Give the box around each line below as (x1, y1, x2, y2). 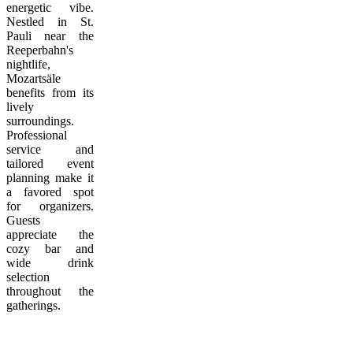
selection (6, 270, 50, 284)
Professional (6, 128, 67, 142)
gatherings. (6, 299, 61, 312)
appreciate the (6, 228, 94, 241)
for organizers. (6, 199, 94, 213)
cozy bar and (6, 242, 94, 255)
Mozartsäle (6, 72, 61, 85)
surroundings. (6, 114, 74, 128)
